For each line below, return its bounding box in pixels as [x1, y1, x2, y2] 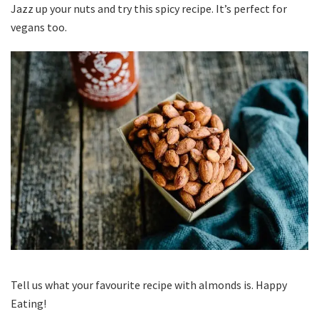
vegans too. [11, 19, 67, 34]
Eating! [11, 296, 46, 310]
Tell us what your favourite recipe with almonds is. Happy [11, 277, 287, 292]
